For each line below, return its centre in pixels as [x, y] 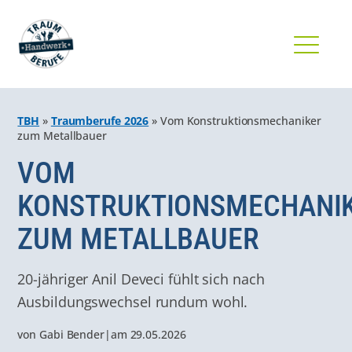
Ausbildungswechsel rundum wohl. [133, 301]
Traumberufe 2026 [100, 121]
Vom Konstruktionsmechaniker [241, 121]
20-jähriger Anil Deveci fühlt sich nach [141, 278]
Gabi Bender [72, 334]
